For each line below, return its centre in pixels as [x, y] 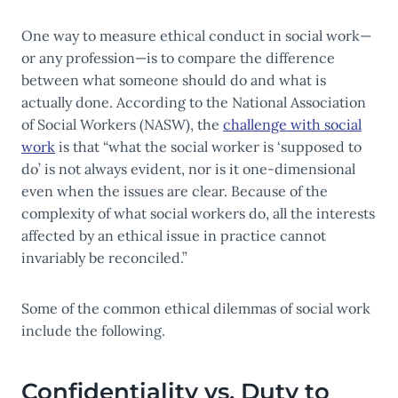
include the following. [95, 331]
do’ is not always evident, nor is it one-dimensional [188, 169]
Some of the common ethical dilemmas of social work [196, 309]
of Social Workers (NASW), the [122, 125]
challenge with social [292, 125]
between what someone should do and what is [174, 80]
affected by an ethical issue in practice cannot [174, 236]
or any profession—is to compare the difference [178, 58]
